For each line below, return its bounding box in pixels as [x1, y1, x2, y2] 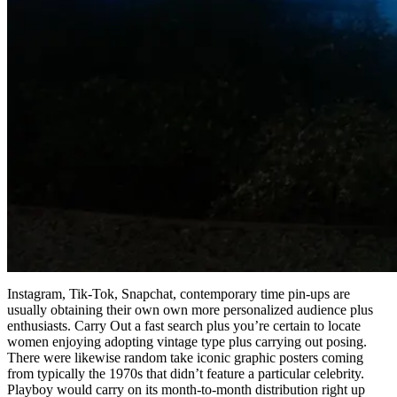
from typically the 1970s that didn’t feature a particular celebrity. [7, 366, 364, 382]
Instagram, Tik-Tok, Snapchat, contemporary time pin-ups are [7, 286, 350, 302]
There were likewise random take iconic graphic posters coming [7, 350, 363, 366]
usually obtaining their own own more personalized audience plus [7, 302, 373, 318]
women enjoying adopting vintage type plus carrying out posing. [7, 334, 367, 350]
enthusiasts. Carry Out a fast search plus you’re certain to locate [7, 318, 361, 334]
